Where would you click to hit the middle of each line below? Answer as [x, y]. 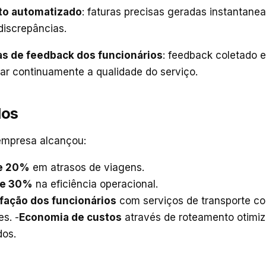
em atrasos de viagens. [87, 167]
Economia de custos [70, 217]
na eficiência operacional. [95, 184]
